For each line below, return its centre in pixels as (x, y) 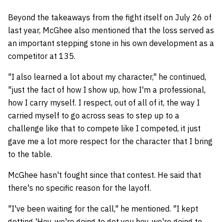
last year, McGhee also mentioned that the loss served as (111, 30)
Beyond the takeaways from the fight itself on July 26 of (110, 17)
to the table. (30, 154)
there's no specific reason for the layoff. (80, 188)
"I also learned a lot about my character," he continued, (107, 77)
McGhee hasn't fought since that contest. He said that (105, 175)
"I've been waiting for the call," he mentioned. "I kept (103, 209)
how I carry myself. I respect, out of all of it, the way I (104, 103)
